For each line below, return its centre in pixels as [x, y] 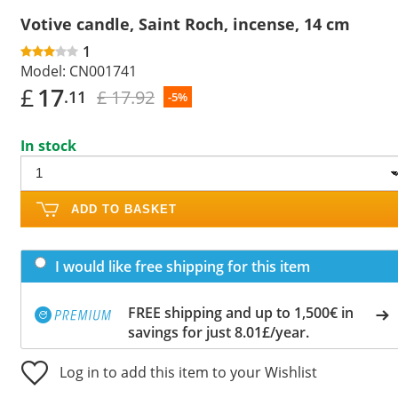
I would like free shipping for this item [183, 266]
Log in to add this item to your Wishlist [188, 372]
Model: [43, 71]
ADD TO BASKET [124, 209]
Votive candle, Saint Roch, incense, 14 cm [185, 24]
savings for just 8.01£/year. [219, 332]
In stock [48, 145]
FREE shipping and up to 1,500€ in [241, 312]
